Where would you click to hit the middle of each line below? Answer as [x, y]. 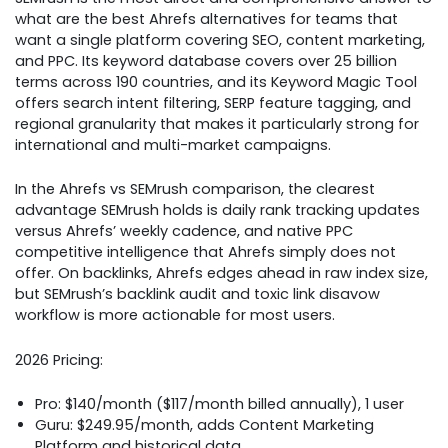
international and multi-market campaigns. [173, 145]
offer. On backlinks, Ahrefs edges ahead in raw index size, [221, 273]
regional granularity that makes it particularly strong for [217, 124]
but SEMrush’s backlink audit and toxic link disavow [197, 294]
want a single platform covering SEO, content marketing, [220, 40]
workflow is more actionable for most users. [175, 315]
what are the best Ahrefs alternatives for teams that [206, 19]
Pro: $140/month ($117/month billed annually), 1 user [219, 404]
